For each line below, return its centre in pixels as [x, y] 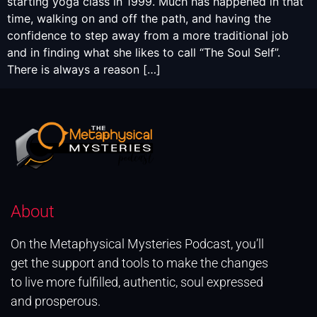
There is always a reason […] [84, 70]
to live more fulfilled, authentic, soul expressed [137, 282]
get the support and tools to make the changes [139, 263]
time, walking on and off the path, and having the [139, 19]
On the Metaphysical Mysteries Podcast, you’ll [137, 244]
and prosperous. [56, 301]
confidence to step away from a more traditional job [148, 36]
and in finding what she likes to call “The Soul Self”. [144, 53]
